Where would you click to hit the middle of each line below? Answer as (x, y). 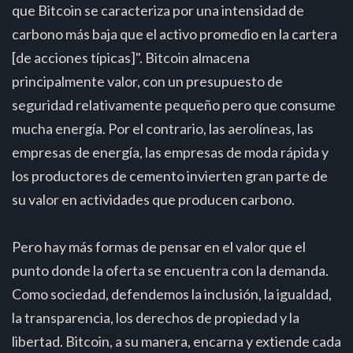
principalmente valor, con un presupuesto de (147, 81)
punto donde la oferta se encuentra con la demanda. (170, 270)
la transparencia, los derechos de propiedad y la (156, 317)
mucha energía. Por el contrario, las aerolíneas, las (163, 128)
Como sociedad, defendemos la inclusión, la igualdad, (172, 294)
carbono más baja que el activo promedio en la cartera (175, 33)
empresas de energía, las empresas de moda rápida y (170, 152)
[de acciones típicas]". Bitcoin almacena (131, 57)
